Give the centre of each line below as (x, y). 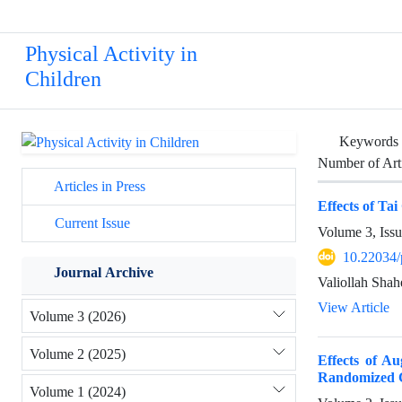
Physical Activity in (111, 54)
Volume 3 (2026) (78, 316)
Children (63, 79)
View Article (354, 308)
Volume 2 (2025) (78, 354)
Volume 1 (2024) (78, 391)
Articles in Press (98, 187)
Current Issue (91, 223)
